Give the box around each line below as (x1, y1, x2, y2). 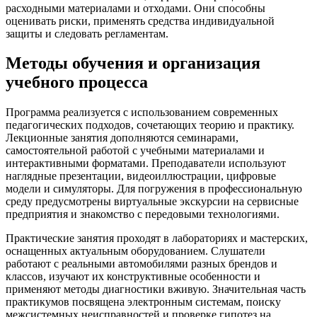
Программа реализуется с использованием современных (6, 106, 278, 119)
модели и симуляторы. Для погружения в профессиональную (6, 183, 302, 195)
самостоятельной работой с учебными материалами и (6, 144, 265, 157)
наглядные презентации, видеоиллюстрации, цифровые (6, 170, 276, 183)
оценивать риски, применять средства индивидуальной (6, 14, 275, 27)
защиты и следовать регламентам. (6, 27, 168, 40)
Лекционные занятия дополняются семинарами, (6, 132, 238, 144)
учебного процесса (6, 73, 148, 92)
